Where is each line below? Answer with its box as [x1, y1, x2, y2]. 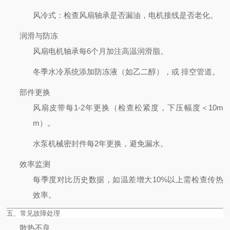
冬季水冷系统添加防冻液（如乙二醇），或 [33, 67, 180, 76]
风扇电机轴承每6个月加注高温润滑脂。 [33, 46, 168, 55]
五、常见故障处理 [7, 209, 61, 217]
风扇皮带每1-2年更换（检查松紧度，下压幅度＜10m [33, 103, 223, 112]
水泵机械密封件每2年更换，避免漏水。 [33, 139, 168, 148]
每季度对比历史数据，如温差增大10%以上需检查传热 [33, 175, 223, 184]
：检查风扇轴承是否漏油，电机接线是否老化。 [56, 10, 218, 20]
